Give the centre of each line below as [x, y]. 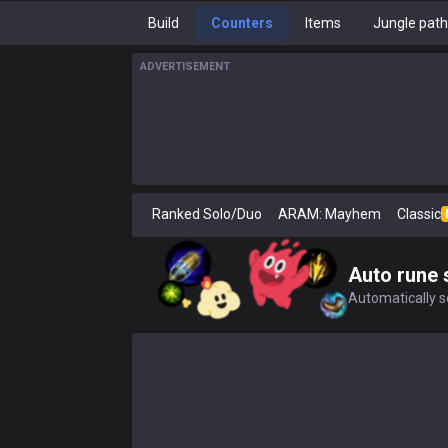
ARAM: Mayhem [329, 214]
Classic [419, 214]
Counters [242, 23]
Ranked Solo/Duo [207, 214]
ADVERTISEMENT [185, 66]
